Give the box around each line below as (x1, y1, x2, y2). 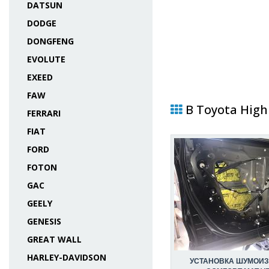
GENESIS (27, 216, 61, 227)
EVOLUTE (27, 53, 65, 65)
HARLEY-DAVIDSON (27, 252, 106, 263)
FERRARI (27, 107, 61, 119)
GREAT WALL (27, 234, 82, 245)
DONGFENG (27, 35, 74, 47)
